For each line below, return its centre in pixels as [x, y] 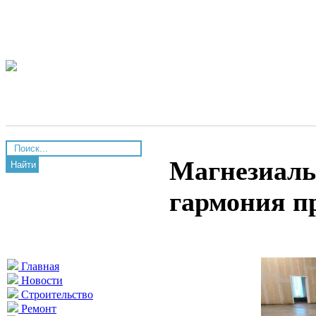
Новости [41, 280]
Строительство [56, 294]
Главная [39, 266]
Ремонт [37, 309]
